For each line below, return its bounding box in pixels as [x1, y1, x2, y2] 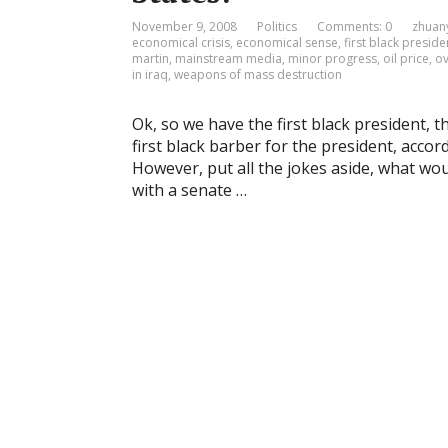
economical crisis [132, 34, 230, 51]
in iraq [132, 66, 168, 83]
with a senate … [132, 179, 247, 201]
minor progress [288, 50, 377, 67]
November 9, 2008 [132, 18, 237, 35]
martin [132, 50, 169, 67]
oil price [383, 50, 429, 67]
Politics [257, 18, 297, 35]
